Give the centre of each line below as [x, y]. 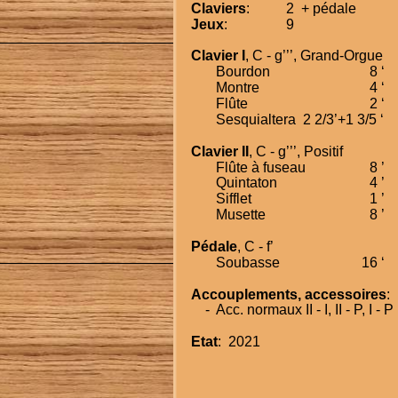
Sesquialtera [255, 119]
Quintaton [246, 183]
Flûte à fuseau [260, 167]
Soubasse [247, 262]
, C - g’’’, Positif [295, 151]
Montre [237, 88]
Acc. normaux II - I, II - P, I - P [304, 310]
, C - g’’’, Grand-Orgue [314, 56]
